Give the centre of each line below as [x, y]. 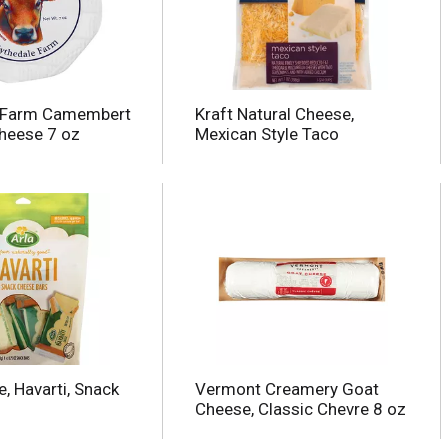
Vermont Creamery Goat [286, 389]
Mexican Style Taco [266, 134]
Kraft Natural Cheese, [274, 114]
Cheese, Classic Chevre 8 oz [300, 409]
